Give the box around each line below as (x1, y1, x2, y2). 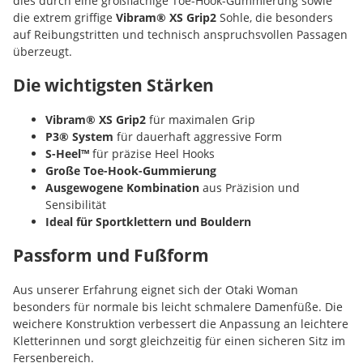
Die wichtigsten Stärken (13, 73, 214, 96)
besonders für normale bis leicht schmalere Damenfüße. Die (13, 298, 343, 314)
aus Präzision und (199, 179, 300, 195)
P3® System (45, 128, 113, 144)
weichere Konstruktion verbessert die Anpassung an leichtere (13, 315, 348, 331)
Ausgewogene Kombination (45, 179, 199, 195)
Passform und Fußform (13, 243, 209, 267)
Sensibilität (45, 196, 106, 212)
